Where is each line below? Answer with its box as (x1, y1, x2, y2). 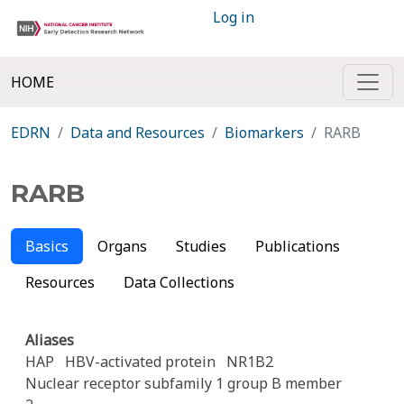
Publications (255, 236, 340, 256)
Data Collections (124, 272, 234, 292)
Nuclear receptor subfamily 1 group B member (25, 373, 342, 393)
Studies (176, 236, 226, 256)
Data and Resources (70, 123, 205, 142)
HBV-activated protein (65, 352, 216, 372)
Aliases (25, 330, 74, 350)
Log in (213, 7, 254, 27)
